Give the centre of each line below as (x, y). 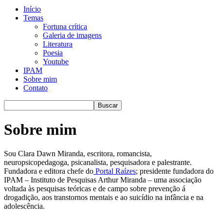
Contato (36, 88)
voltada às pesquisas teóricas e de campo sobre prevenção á (95, 188)
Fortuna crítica (65, 27)
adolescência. (24, 206)
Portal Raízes (115, 171)
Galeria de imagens (72, 35)
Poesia (53, 53)
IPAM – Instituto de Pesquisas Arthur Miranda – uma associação (103, 180)
